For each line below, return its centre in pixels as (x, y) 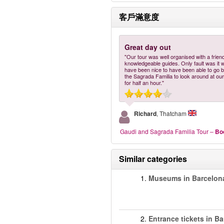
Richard (145, 113)
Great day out (148, 47)
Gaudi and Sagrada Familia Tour (164, 131)
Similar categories (153, 159)
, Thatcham (171, 113)
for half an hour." (144, 82)
